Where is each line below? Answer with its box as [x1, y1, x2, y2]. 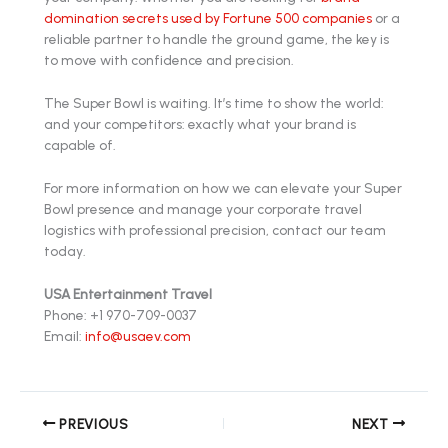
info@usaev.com [85, 327, 191, 344]
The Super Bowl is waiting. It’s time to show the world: [44, 94, 384, 111]
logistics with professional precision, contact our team [44, 221, 386, 238]
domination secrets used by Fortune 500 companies [44, 10, 372, 27]
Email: [44, 327, 85, 344]
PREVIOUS [55, 415, 129, 432]
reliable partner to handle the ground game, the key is [44, 31, 389, 48]
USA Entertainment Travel [44, 285, 212, 302]
